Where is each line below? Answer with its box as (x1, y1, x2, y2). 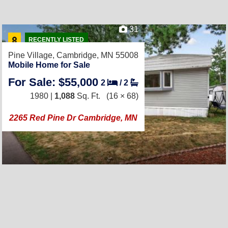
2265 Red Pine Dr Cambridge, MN (9, 113, 137, 122)
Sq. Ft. (75, 92, 100, 100)
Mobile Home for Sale (8, 61, 90, 69)
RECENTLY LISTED (28, 36, 84, 44)
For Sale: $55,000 (8, 76, 98, 89)
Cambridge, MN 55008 (56, 51, 138, 60)
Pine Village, (8, 51, 56, 60)
